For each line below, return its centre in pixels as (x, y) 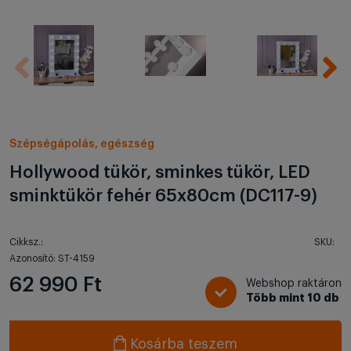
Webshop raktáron (294, 284)
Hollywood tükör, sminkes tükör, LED (160, 172)
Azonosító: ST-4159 (52, 259)
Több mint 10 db (293, 298)
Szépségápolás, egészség (82, 144)
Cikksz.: (26, 242)
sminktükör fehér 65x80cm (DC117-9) (163, 196)
